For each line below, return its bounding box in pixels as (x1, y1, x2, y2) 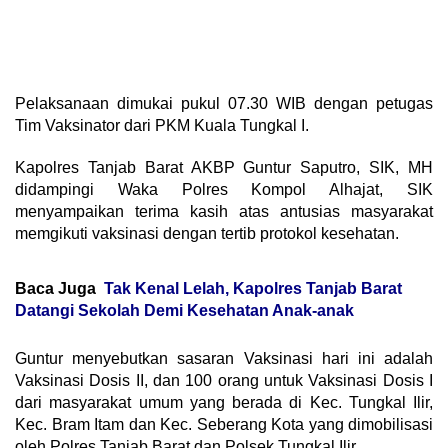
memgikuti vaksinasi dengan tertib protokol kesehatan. (15, 224, 399, 242)
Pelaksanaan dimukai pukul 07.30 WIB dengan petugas (15, 94, 433, 112)
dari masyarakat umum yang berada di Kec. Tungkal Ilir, (15, 393, 433, 411)
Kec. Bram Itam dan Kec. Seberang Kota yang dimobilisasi (15, 415, 433, 433)
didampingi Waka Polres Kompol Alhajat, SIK (15, 180, 433, 198)
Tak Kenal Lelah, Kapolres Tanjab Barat (104, 279, 402, 297)
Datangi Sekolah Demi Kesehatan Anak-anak (15, 301, 354, 319)
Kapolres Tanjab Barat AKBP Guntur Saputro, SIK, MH (15, 158, 433, 176)
